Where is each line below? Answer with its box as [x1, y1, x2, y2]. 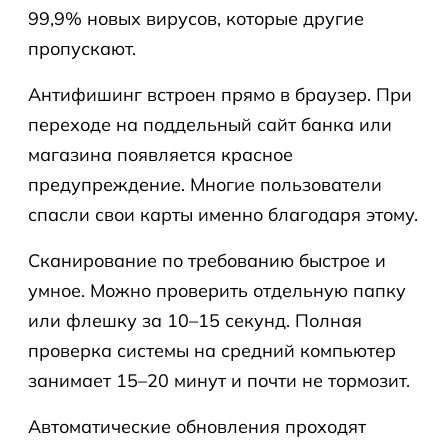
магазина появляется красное [28, 143, 293, 166]
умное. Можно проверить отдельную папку [28, 279, 406, 302]
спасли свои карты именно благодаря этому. [28, 203, 418, 226]
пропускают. [28, 37, 136, 60]
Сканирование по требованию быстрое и [28, 249, 386, 272]
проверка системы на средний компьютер [28, 339, 396, 362]
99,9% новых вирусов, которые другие [28, 7, 364, 30]
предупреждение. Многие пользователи [28, 173, 382, 196]
